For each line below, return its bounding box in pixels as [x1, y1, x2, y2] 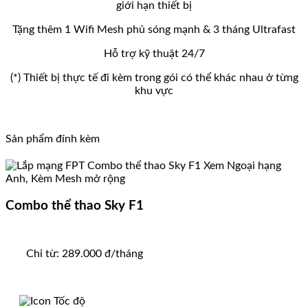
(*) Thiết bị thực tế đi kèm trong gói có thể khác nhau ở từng [10, 71, 298, 83]
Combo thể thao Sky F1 [5, 199, 144, 213]
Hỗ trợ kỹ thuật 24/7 [103, 47, 205, 59]
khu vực [135, 85, 173, 96]
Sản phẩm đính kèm [5, 133, 100, 144]
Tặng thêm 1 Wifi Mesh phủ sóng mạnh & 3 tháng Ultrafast [12, 23, 296, 35]
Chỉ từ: [26, 247, 62, 259]
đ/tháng [104, 247, 143, 259]
